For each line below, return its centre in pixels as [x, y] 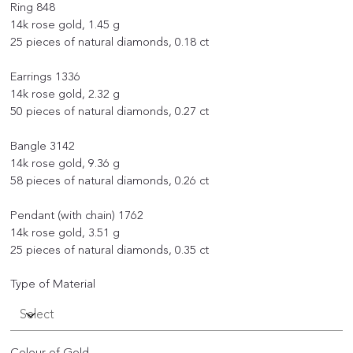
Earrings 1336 [46, 76]
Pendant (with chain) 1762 [77, 215]
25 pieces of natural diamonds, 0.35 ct [110, 250]
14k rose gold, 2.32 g [65, 94]
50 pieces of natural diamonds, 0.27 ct [110, 111]
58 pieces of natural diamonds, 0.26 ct [110, 180]
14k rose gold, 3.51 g [65, 232]
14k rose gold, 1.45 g [65, 24]
